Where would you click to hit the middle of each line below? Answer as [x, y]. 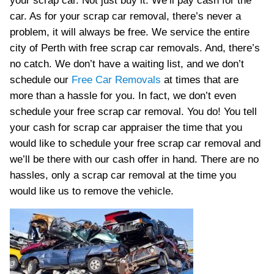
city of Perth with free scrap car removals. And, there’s [135, 48]
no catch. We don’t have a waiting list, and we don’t [127, 64]
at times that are [199, 80]
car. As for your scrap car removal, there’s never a [125, 16]
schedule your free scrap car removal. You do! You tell [133, 112]
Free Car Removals [116, 80]
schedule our [40, 80]
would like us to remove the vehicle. [91, 191]
